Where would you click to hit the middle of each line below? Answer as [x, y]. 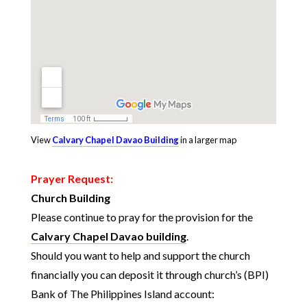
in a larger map [207, 139]
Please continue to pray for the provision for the [142, 217]
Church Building [70, 197]
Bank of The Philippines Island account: [122, 293]
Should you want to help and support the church [140, 255]
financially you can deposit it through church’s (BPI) [149, 274]
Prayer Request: [72, 178]
